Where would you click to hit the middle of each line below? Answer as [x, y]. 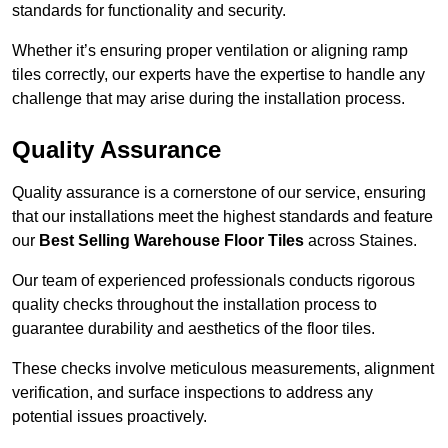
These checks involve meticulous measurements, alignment [223, 369]
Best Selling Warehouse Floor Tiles [171, 241]
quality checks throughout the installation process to [194, 305]
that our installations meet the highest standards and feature [222, 217]
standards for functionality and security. [149, 11]
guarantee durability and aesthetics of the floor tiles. [193, 329]
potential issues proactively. [109, 417]
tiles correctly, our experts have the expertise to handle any [218, 75]
